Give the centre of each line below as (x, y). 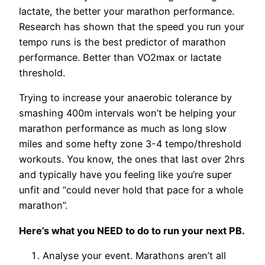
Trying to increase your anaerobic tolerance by (125, 98)
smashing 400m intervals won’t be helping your (127, 113)
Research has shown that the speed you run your (132, 27)
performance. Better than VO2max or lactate (120, 58)
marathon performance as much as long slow (123, 129)
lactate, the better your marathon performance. (127, 12)
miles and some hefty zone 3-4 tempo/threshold (130, 144)
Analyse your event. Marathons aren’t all (134, 255)
